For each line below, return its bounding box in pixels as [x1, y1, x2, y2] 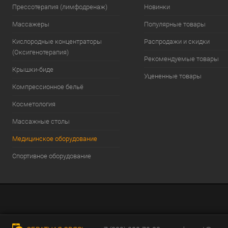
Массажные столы [12, 118, 70, 126]
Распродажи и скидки [144, 38, 210, 46]
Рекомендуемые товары [144, 55, 219, 63]
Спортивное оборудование [12, 152, 91, 160]
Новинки [144, 3, 170, 11]
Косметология [12, 100, 55, 108]
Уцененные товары [144, 72, 202, 80]
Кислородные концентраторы [12, 38, 102, 46]
